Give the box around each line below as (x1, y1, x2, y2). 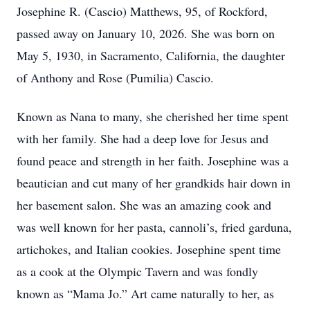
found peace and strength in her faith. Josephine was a (17, 152, 289, 169)
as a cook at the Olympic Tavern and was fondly (17, 263, 258, 280)
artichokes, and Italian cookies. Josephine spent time (17, 241, 281, 257)
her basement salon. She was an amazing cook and (17, 197, 271, 213)
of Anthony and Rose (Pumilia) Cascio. (17, 69, 214, 86)
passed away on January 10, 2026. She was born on (17, 25, 275, 42)
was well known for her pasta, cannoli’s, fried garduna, (17, 219, 292, 235)
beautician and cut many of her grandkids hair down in (17, 174, 291, 191)
